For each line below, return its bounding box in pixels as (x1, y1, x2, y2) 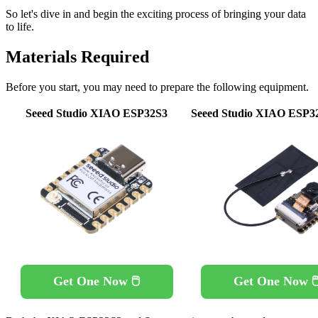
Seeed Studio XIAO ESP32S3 (26, 106, 168, 119)
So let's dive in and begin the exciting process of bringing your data (6, 8, 306, 20)
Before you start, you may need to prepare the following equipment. (6, 80, 309, 93)
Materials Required (6, 47, 149, 66)
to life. (6, 21, 34, 33)
